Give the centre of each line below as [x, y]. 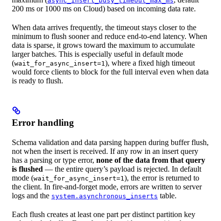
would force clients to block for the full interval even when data [110, 72]
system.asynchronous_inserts [105, 196]
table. [167, 196]
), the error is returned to [162, 178]
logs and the [32, 196]
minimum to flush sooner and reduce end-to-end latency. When [110, 37]
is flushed [27, 169]
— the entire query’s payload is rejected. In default [122, 169]
